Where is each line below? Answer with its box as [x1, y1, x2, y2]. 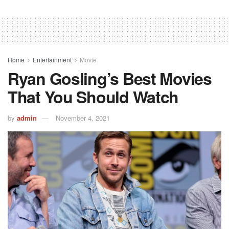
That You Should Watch [8, 85, 179, 109]
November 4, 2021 [56, 112, 110, 123]
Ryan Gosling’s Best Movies [8, 66, 212, 90]
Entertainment [33, 55, 72, 64]
